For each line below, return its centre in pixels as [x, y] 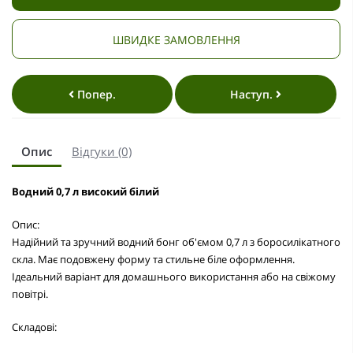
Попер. [95, 94]
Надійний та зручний [65, 242]
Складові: [34, 327]
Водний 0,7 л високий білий [85, 191]
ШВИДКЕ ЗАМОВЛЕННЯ [176, 39]
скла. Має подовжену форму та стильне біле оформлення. [153, 259]
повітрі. [30, 294]
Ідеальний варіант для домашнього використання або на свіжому [174, 276]
